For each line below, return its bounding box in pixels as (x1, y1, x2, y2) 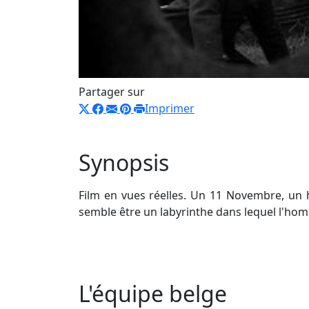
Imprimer (145, 100, 195, 116)
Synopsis (79, 147, 169, 177)
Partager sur (79, 83, 145, 99)
